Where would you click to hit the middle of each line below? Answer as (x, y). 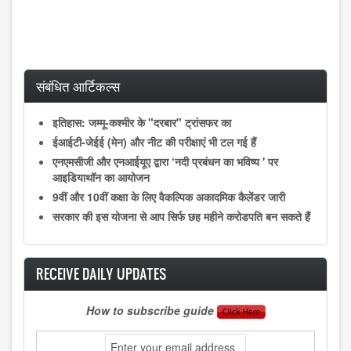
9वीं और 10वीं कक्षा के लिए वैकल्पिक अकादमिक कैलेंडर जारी (169, 197)
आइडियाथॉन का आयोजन (101, 177)
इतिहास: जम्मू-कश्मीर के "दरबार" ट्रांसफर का (142, 123)
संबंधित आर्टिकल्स (78, 86)
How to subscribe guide (151, 310)
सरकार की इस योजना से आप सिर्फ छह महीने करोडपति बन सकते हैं (181, 217)
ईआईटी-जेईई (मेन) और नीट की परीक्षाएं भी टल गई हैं (154, 142)
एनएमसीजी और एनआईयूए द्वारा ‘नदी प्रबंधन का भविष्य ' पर (165, 162)
